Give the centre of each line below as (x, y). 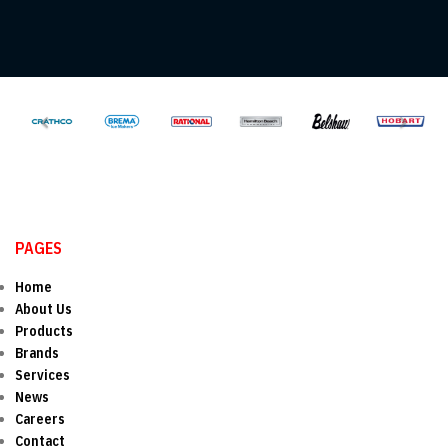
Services (42, 375)
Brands (37, 353)
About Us (43, 309)
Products (44, 331)
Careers (40, 419)
